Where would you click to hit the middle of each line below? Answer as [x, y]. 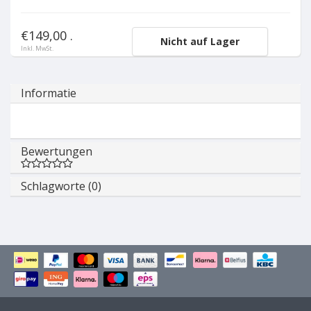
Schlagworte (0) [61, 186]
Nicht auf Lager [200, 41]
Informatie [49, 93]
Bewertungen [57, 151]
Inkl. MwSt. [37, 48]
